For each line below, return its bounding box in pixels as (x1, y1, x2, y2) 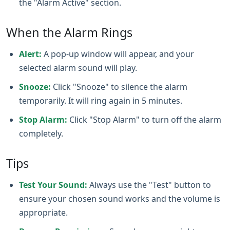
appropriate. (19, 207, 68, 218)
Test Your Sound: (19, 179, 87, 190)
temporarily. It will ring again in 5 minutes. (19, 95, 182, 106)
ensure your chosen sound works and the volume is (19, 193, 220, 204)
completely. (19, 128, 63, 139)
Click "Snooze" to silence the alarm (51, 81, 187, 92)
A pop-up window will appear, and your (42, 48, 194, 60)
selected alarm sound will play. (19, 62, 137, 73)
